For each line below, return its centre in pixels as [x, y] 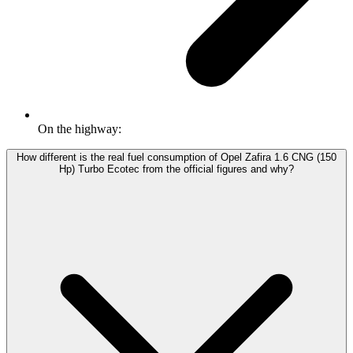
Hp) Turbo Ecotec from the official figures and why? [176, 169]
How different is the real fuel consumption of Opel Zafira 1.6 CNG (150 [176, 158]
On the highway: [80, 129]
